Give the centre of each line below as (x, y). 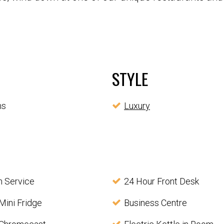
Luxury (137, 106)
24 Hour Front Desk (161, 181)
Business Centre (155, 203)
